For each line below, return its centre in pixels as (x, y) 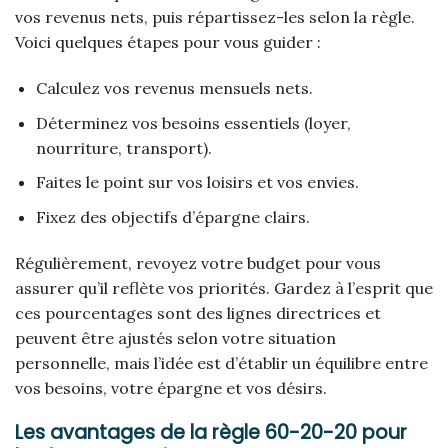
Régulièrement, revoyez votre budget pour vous (198, 262)
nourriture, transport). (123, 147)
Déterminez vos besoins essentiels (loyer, (193, 122)
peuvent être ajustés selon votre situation (175, 337)
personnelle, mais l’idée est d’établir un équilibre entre (221, 362)
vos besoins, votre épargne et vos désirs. (171, 387)
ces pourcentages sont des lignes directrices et (198, 312)
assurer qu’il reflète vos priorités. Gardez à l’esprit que (224, 287)
